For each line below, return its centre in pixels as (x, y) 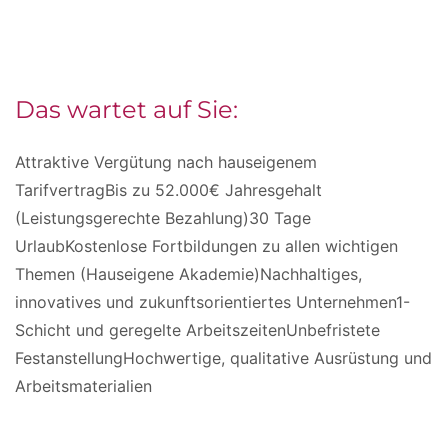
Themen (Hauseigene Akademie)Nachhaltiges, (188, 274)
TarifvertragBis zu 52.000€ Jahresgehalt (168, 190)
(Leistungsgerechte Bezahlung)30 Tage (163, 218)
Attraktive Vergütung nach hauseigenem (166, 162)
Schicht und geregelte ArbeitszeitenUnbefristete (197, 330)
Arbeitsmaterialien (83, 386)
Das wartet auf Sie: (126, 110)
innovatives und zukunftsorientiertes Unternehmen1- (212, 302)
